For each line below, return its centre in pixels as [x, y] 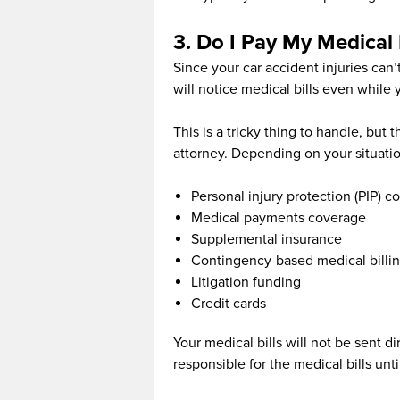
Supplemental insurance [267, 240]
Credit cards [229, 304]
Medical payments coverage [279, 218]
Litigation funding [246, 283]
